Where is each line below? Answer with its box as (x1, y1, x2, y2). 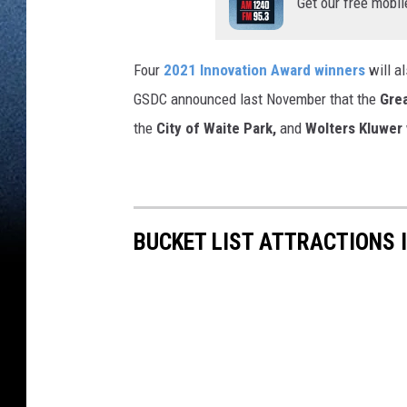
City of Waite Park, (156, 119, 276, 138)
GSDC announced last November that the (134, 90, 380, 109)
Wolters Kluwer (305, 119, 402, 138)
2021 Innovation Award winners (164, 61, 365, 80)
